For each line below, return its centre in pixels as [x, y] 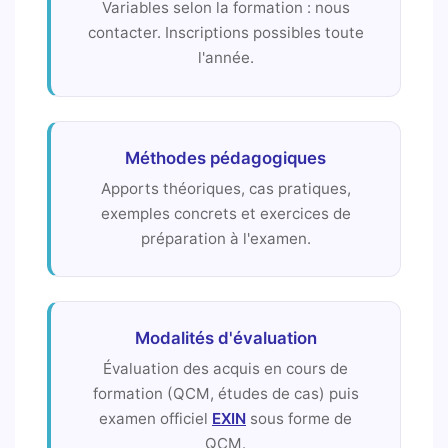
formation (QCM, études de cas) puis [225, 393]
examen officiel [155, 418]
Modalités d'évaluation [225, 337]
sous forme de [299, 418]
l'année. [225, 58]
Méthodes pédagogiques [225, 157]
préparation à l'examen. [225, 238]
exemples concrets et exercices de [225, 213]
